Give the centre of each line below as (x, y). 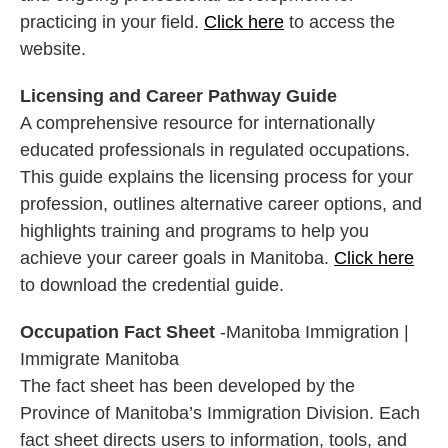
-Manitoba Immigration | (312, 332)
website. (53, 49)
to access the (339, 22)
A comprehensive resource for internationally (197, 123)
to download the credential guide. (152, 285)
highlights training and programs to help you (194, 231)
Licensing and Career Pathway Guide (178, 96)
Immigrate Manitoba (99, 359)
